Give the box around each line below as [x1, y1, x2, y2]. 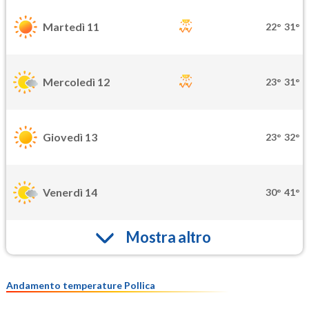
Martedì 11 [43, 20, 99, 34]
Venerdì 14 [43, 186, 97, 199]
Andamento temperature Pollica [6, 279, 155, 291]
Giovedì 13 [43, 130, 97, 144]
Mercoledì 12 [43, 75, 110, 89]
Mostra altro [126, 228, 211, 247]
